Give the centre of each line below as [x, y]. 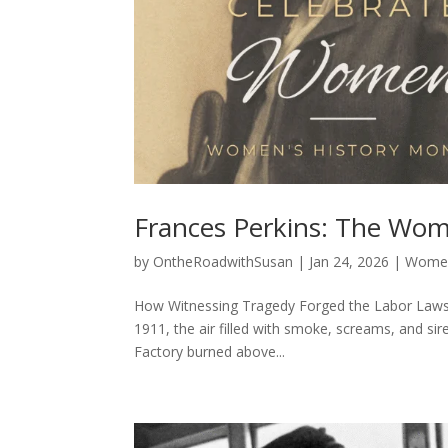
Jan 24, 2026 [349, 261]
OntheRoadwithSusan [223, 261]
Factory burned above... [210, 351]
